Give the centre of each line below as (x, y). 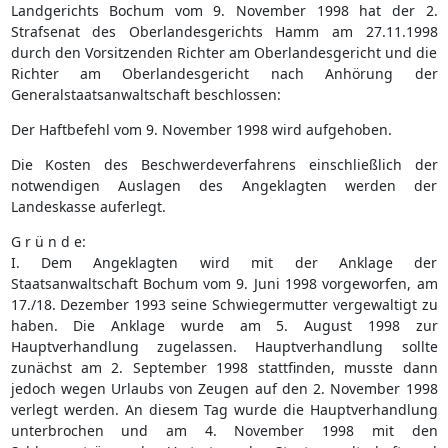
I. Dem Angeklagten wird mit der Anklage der (224, 262)
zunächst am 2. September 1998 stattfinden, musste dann (224, 367)
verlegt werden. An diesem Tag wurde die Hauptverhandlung (224, 409)
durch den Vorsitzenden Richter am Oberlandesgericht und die (224, 52)
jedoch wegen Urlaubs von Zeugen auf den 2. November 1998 (224, 388)
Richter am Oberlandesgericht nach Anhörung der (224, 73)
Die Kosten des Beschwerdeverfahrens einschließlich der (224, 164)
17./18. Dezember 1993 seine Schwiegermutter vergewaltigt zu (224, 304)
